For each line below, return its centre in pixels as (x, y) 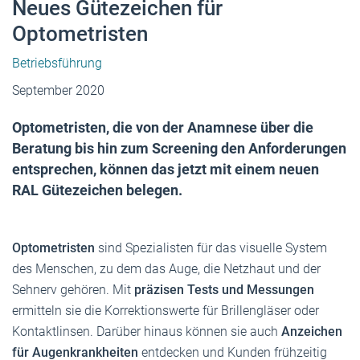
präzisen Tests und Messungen (224, 289)
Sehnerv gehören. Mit (73, 289)
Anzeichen (312, 331)
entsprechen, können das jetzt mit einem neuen (166, 169)
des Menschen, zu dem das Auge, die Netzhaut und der (166, 268)
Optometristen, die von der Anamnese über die (163, 127)
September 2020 (58, 90)
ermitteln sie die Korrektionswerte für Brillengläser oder (166, 310)
